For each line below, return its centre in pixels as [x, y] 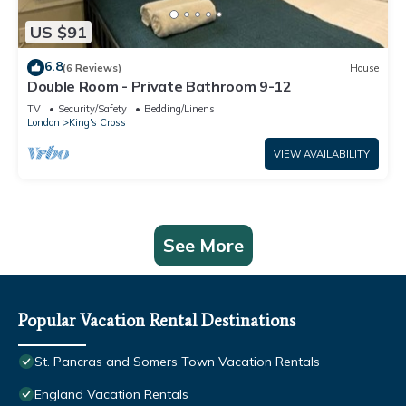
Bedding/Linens [179, 109]
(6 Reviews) [92, 68]
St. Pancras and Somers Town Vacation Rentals [177, 362]
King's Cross [97, 123]
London [43, 123]
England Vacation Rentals [111, 395]
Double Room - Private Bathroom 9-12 [159, 87]
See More [203, 246]
